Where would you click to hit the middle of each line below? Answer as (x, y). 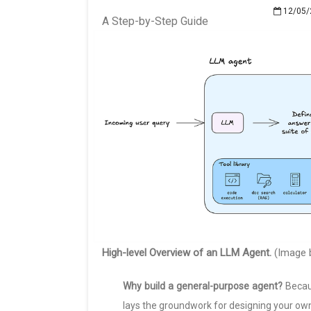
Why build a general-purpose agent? (203, 286)
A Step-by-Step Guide (155, 22)
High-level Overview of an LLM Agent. (187, 253)
